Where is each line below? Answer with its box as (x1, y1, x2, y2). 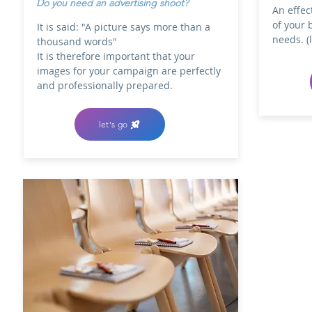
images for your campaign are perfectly (37, 64, 221, 77)
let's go (98, 119, 128, 130)
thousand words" (37, 35, 117, 48)
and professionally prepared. (37, 79, 173, 92)
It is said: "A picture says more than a (37, 20, 210, 33)
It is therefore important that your (37, 49, 195, 63)
